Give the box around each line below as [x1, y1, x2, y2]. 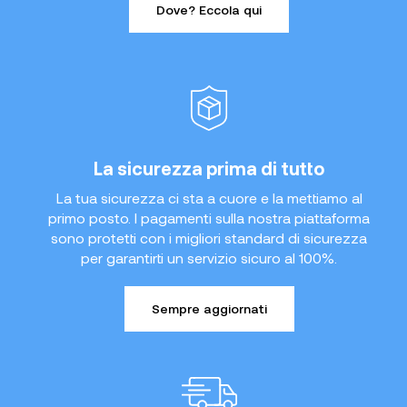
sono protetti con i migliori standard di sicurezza [51, 229, 367, 247]
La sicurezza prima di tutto [94, 157, 324, 180]
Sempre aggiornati [151, 301, 267, 317]
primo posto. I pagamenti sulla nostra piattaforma [48, 209, 370, 227]
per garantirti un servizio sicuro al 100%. [81, 249, 337, 267]
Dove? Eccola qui [156, 2, 262, 18]
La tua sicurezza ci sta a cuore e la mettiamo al [55, 189, 362, 207]
